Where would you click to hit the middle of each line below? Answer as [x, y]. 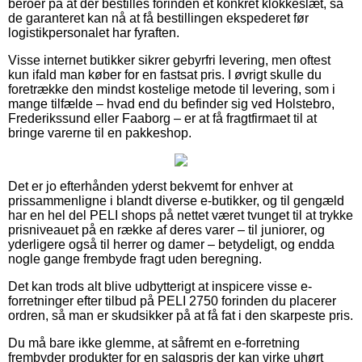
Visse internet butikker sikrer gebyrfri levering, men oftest [169, 60]
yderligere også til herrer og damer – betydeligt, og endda [171, 244]
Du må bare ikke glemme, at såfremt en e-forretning [154, 343]
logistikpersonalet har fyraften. [94, 32]
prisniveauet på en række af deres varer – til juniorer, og [166, 229]
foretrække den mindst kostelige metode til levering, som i [172, 89]
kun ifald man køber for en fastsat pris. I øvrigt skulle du [165, 74]
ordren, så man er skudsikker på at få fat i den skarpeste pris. [181, 315]
